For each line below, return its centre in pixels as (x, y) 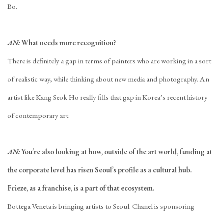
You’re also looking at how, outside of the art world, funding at (117, 152)
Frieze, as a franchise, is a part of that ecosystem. (81, 188)
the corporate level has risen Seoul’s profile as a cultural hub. (100, 170)
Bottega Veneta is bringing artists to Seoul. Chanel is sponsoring (101, 206)
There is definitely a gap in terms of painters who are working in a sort (109, 61)
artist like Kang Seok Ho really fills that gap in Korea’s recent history (108, 97)
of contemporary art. (39, 115)
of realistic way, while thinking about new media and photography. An (108, 79)
